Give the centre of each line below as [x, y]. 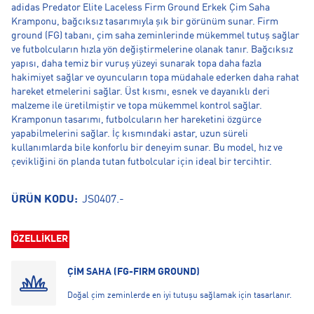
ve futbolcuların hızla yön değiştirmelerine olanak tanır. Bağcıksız [152, 50]
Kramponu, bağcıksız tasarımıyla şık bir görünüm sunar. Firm [145, 22]
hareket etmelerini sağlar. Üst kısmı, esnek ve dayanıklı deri [141, 92]
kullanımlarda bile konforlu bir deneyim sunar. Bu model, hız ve [147, 148]
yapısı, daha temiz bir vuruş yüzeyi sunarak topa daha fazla [136, 64]
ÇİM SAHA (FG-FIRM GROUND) [134, 272]
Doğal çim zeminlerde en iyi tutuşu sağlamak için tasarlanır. [179, 296]
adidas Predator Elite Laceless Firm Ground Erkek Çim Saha [141, 8]
